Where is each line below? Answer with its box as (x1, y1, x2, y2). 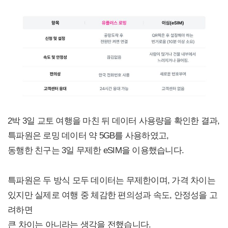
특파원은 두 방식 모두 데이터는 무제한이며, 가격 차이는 (8, 175, 215, 185)
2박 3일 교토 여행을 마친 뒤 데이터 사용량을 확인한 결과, (8, 115, 220, 126)
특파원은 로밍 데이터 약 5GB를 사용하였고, (8, 130, 169, 140)
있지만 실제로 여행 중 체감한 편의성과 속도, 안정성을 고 (8, 189, 217, 200)
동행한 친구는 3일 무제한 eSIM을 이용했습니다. (8, 145, 184, 155)
